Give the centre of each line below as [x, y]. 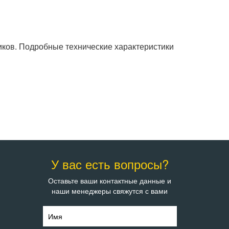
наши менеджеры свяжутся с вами [110, 191]
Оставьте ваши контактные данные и [110, 180]
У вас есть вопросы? [110, 164]
